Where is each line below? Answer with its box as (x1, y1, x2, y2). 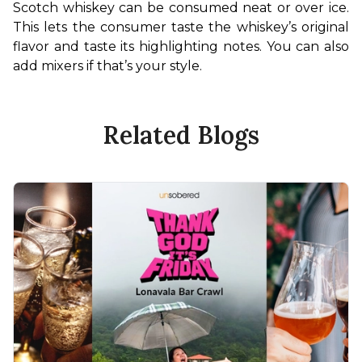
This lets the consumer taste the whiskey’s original (13, 19, 349, 36)
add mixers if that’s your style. (13, 58, 202, 74)
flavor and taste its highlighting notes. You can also (13, 39, 349, 55)
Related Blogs (103, 120, 259, 151)
